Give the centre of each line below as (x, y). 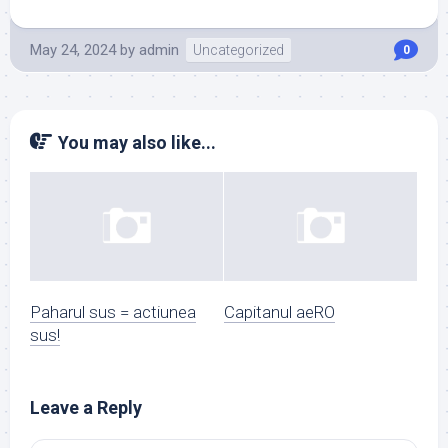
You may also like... (137, 143)
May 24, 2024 (73, 50)
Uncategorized (238, 50)
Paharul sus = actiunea (113, 311)
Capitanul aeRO (279, 311)
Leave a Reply (86, 407)
